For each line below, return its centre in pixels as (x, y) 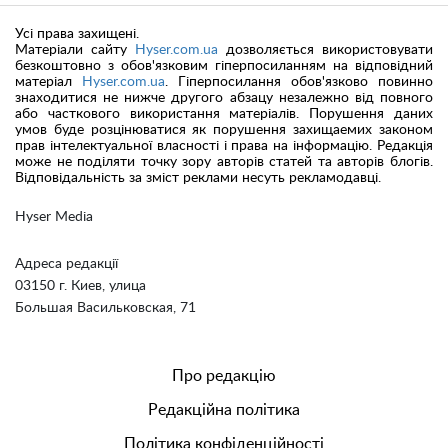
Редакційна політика (224, 410)
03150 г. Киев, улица (80, 286)
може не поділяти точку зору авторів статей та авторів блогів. (224, 162)
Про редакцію (224, 376)
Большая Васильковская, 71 (105, 308)
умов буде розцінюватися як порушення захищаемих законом (224, 130)
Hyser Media (54, 217)
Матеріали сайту (75, 50)
